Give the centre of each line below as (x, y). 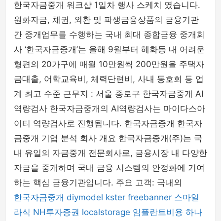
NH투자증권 (56, 212)
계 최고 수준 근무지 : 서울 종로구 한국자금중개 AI (109, 94)
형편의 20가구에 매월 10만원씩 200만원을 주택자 (109, 64)
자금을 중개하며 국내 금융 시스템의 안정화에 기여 (109, 168)
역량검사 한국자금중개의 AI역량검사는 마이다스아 (110, 109)
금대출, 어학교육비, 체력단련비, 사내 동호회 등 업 (109, 79)
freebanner (150, 197)
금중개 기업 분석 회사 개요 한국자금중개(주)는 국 (108, 138)
